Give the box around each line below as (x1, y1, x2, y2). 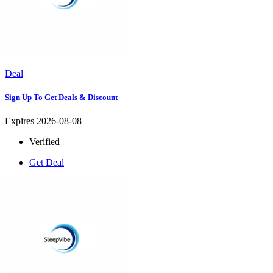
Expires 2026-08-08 (5, 116, 82, 127)
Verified (29, 136, 60, 147)
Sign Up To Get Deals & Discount (5, 93, 118, 102)
